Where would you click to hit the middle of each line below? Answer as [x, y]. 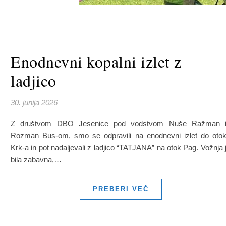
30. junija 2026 [34, 103]
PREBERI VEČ [121, 189]
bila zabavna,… [36, 160]
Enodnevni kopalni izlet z [96, 61]
